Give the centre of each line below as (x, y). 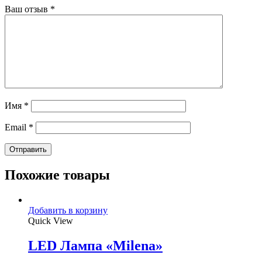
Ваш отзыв (27, 9)
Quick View (51, 221)
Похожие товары (57, 175)
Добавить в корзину (68, 211)
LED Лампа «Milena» (95, 246)
